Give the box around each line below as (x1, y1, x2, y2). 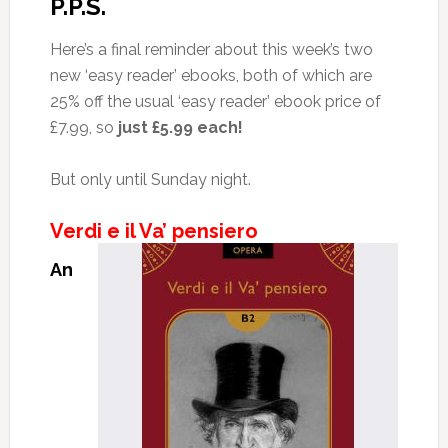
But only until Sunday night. (49, 170, 251, 189)
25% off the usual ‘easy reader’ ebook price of (49, 92, 381, 111)
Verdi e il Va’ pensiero (49, 219, 258, 243)
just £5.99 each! (117, 118, 243, 137)
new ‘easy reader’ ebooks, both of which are (49, 66, 372, 85)
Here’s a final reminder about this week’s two (49, 40, 373, 59)
